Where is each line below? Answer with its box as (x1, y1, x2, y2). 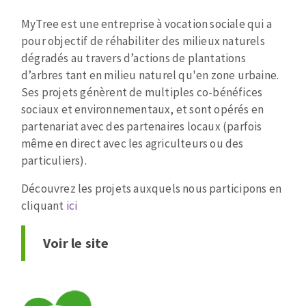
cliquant (21, 197, 66, 213)
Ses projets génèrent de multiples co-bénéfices (21, 84, 263, 100)
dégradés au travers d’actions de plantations (21, 50, 246, 66)
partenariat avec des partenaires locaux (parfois (21, 118, 262, 134)
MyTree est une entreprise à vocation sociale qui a (21, 16, 273, 31)
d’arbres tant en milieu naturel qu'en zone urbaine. (21, 67, 279, 83)
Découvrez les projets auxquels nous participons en (21, 180, 282, 196)
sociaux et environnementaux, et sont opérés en (21, 101, 264, 117)
